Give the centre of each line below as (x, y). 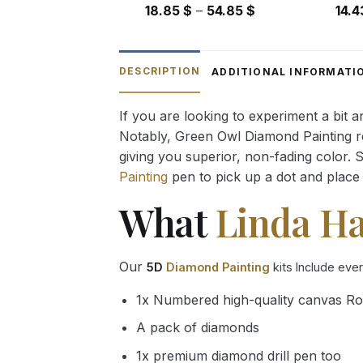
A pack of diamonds (197, 328)
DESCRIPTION (160, 70)
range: (274, 30)
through (279, 70)
